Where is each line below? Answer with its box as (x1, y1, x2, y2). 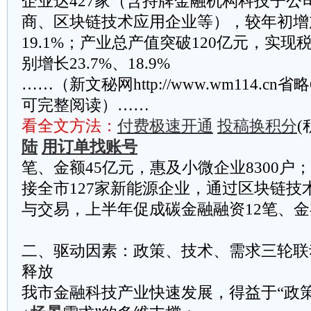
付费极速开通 (117, 117, 213, 135)
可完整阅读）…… (22, 96, 149, 114)
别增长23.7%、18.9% (22, 55, 170, 72)
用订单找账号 (42, 138, 137, 155)
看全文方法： (22, 117, 117, 135)
